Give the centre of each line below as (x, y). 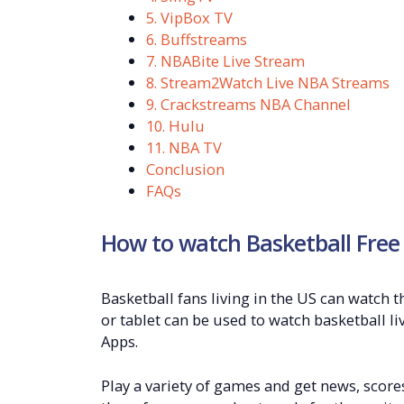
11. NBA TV (184, 147)
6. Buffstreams (196, 39)
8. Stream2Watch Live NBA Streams (267, 82)
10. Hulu (175, 125)
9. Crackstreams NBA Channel (248, 104)
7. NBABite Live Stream (225, 60)
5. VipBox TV (189, 17)
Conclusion (185, 169)
